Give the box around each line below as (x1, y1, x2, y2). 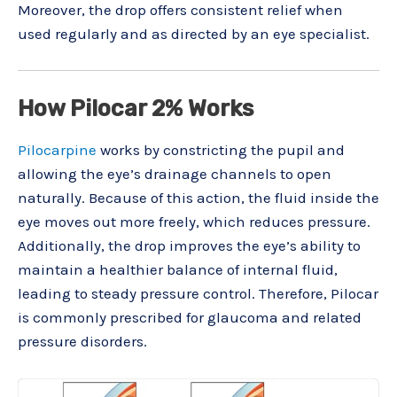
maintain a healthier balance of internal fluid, (18, 261, 338, 279)
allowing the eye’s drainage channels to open (18, 165, 331, 183)
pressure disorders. (18, 332, 147, 351)
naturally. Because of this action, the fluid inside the (18, 189, 379, 207)
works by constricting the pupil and (97, 141, 345, 160)
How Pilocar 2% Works (18, 94, 253, 121)
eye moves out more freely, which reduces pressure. (18, 213, 370, 231)
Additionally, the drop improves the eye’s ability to (18, 237, 361, 255)
